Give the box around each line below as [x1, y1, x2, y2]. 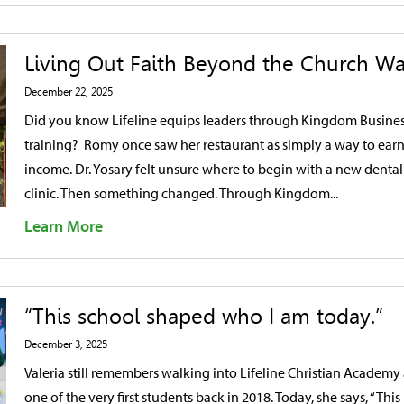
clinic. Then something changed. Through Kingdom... [24, 184, 338, 202]
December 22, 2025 [24, 86, 113, 98]
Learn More [24, 216, 103, 236]
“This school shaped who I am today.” [24, 304, 383, 329]
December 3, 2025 [24, 338, 107, 351]
